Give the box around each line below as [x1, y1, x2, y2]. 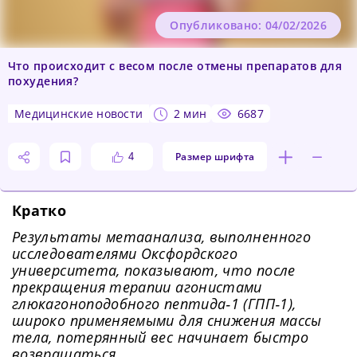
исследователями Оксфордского [12, 244, 238, 264]
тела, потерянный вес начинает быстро [12, 328, 308, 347]
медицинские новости [25, 106, 143, 122]
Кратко [12, 201, 67, 221]
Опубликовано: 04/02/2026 [170, 18, 327, 33]
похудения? [8, 73, 79, 89]
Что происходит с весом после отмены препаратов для [8, 58, 342, 74]
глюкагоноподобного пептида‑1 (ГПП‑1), [12, 294, 296, 314]
